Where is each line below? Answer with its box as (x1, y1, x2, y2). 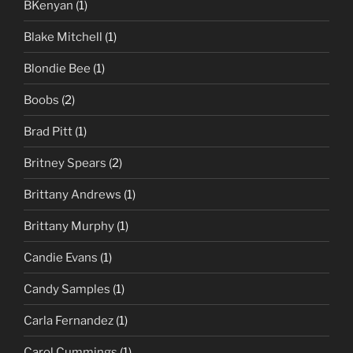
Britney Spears (24, 155, 106, 170)
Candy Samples (24, 281, 110, 296)
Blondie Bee (24, 61, 91, 76)
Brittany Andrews (24, 187, 121, 202)
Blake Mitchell (24, 29, 102, 44)
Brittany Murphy (24, 218, 114, 233)
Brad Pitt (24, 124, 72, 139)
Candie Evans (24, 250, 98, 265)
